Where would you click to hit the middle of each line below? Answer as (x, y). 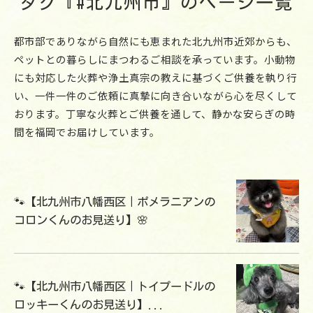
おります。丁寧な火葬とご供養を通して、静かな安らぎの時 (155, 114)
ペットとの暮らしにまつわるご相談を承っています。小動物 (155, 59)
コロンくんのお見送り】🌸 (81, 220)
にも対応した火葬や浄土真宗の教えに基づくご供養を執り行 (155, 77)
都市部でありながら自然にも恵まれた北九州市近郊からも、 (155, 41)
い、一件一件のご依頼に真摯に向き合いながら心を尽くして (155, 95)
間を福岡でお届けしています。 (87, 132)
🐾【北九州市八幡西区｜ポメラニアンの (115, 202)
